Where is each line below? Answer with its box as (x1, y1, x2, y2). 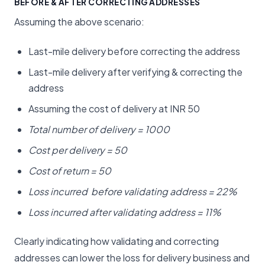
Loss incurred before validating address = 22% (28, 185, 237, 198)
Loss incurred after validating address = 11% (28, 205, 221, 218)
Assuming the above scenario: (14, 15, 144, 28)
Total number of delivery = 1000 (28, 122, 170, 135)
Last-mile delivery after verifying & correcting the (28, 65, 243, 78)
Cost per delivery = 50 (28, 143, 127, 156)
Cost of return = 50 (28, 164, 111, 177)
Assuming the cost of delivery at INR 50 (28, 102, 200, 115)
